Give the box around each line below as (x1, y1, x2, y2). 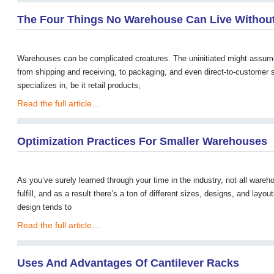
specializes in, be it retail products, (17, 81, 141, 90)
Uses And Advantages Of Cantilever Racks (17, 257, 239, 269)
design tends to (17, 202, 72, 212)
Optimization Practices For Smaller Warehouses (17, 135, 267, 147)
